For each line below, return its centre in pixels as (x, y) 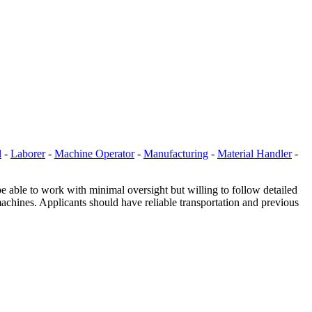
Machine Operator (94, 153)
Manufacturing (176, 153)
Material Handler (255, 153)
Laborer (28, 153)
